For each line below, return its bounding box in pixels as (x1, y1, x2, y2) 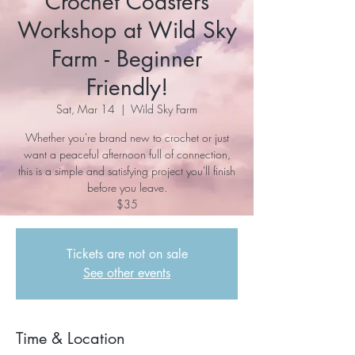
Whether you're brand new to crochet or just (25, 129, 229, 145)
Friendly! (86, 72, 168, 101)
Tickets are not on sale (66, 245, 188, 262)
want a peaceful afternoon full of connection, (23, 146, 231, 162)
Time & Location (16, 327, 125, 349)
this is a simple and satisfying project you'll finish (18, 162, 235, 178)
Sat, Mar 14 (56, 101, 115, 116)
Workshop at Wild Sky (17, 15, 237, 44)
